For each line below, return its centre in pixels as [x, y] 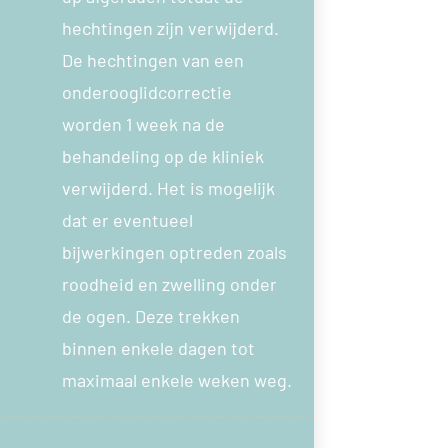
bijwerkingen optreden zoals [175, 251]
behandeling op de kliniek [163, 155]
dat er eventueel [128, 219]
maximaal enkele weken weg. [177, 379]
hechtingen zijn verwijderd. [171, 27]
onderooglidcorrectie [147, 91]
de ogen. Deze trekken [151, 315]
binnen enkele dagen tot [159, 347]
